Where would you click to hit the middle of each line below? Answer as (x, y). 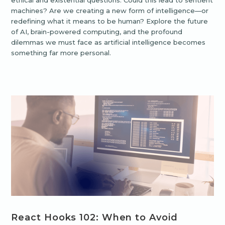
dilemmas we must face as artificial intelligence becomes (108, 42)
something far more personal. (61, 53)
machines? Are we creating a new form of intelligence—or (110, 11)
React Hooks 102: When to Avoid (94, 218)
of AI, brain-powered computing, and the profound (97, 32)
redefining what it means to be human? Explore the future (110, 21)
